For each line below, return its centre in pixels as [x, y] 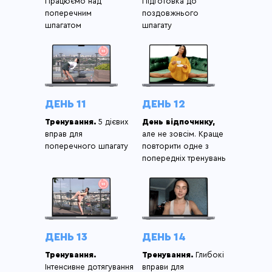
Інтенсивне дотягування [89, 267]
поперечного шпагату [87, 146]
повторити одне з [175, 146]
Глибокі [209, 255]
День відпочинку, [178, 122]
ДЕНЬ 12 [164, 104]
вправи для [163, 267]
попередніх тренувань [184, 158]
